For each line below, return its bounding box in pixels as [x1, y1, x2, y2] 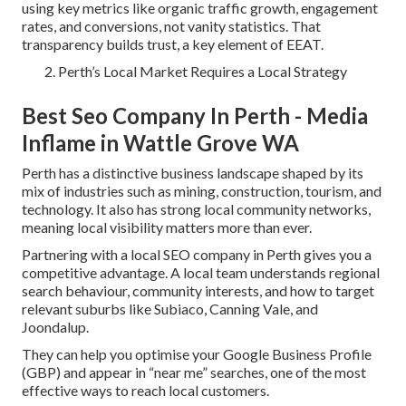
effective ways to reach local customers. [22, 382, 269, 400]
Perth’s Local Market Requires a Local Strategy [58, 63, 347, 81]
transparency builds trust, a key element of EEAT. [22, 35, 324, 53]
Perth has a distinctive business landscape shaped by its [22, 164, 363, 182]
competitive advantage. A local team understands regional [22, 264, 380, 282]
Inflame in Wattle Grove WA [22, 130, 299, 157]
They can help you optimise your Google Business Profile [22, 345, 372, 363]
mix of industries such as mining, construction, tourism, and [22, 182, 382, 200]
